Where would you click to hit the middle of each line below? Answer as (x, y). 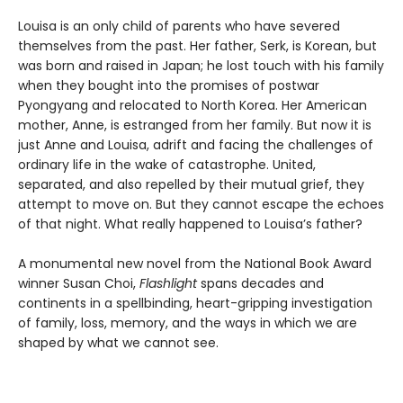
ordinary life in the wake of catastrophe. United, (167, 164)
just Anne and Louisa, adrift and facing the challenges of (196, 144)
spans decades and (262, 283)
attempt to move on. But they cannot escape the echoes (201, 204)
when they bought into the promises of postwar (169, 85)
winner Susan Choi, (79, 283)
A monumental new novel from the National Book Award (195, 263)
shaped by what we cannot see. (118, 342)
